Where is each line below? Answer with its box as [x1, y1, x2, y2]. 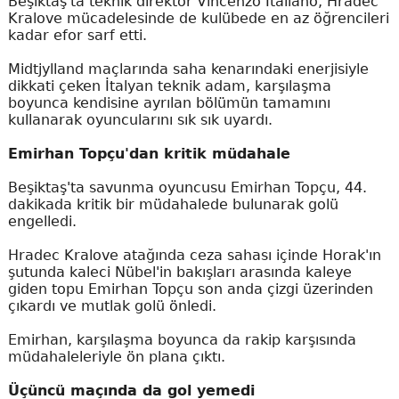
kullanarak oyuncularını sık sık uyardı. [7, 111, 273, 129]
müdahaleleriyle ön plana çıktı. [7, 348, 225, 366]
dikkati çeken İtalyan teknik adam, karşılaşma [7, 77, 331, 95]
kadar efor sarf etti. [7, 27, 147, 45]
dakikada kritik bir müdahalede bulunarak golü [7, 196, 338, 214]
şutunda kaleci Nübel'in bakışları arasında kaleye [7, 264, 352, 281]
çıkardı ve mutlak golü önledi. [7, 297, 216, 315]
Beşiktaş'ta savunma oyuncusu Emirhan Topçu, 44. [7, 179, 367, 197]
